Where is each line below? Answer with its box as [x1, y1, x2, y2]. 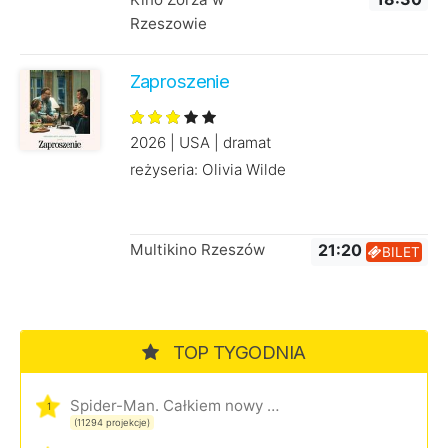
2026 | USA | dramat [129, 133, 271, 153]
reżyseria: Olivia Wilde [129, 160, 286, 180]
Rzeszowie [129, 14, 207, 34]
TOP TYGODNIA [168, 341, 306, 364]
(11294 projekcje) [74, 417, 150, 429]
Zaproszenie [129, 70, 230, 93]
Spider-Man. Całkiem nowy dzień [267, 396, 279, 416]
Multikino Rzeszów [129, 240, 265, 260]
